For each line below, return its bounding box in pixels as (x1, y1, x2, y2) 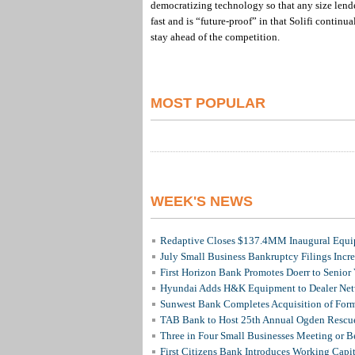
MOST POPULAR (150, 95, 265, 111)
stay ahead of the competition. (150, 31, 280, 43)
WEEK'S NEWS (150, 193, 253, 209)
